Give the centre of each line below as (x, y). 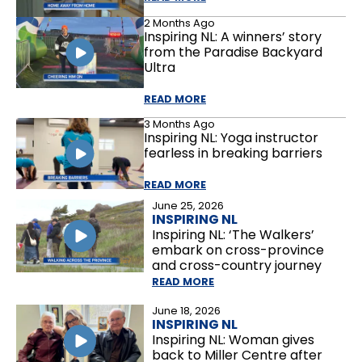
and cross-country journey (237, 266)
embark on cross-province (238, 250)
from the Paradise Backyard (233, 53)
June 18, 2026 (186, 311)
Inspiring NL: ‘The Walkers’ (233, 235)
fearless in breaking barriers (233, 154)
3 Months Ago (179, 124)
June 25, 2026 (188, 206)
